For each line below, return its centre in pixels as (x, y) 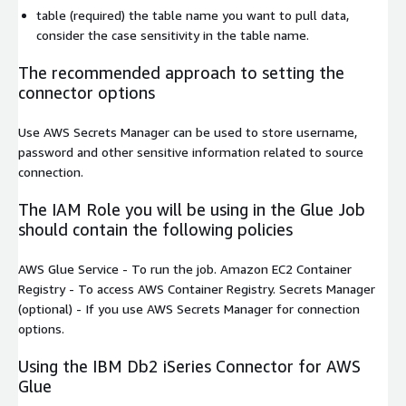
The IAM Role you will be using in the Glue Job (192, 210)
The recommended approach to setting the (181, 73)
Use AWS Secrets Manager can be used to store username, (188, 132)
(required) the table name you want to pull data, (208, 15)
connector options (87, 93)
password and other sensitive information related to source (191, 152)
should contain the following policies (155, 230)
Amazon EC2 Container (286, 269)
